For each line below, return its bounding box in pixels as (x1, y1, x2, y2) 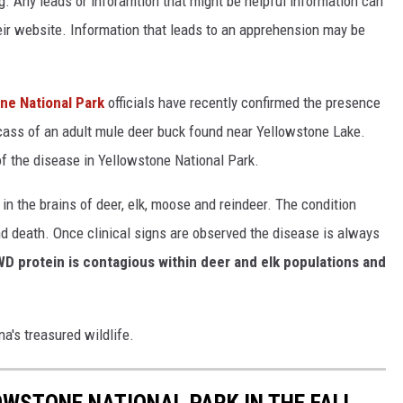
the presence (303, 94, 381, 112)
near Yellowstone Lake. (227, 122, 365, 141)
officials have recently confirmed (104, 94, 303, 112)
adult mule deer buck (62, 122, 185, 141)
